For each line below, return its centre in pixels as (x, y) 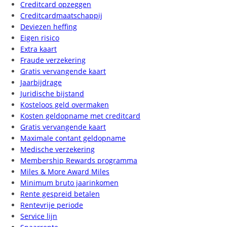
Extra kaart (39, 49)
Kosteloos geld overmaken (65, 104)
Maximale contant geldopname (73, 138)
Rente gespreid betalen (60, 194)
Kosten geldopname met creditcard (80, 116)
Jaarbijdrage (41, 82)
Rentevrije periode (52, 205)
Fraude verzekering (53, 60)
